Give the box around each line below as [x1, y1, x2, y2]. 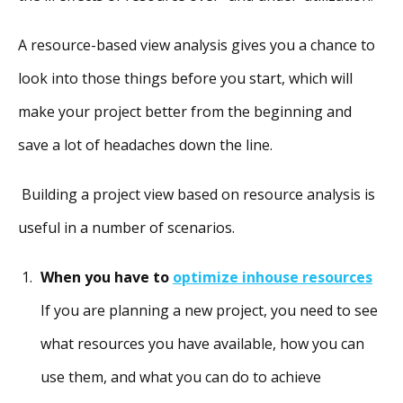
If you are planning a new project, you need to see [40, 300, 378, 320]
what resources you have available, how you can [40, 333, 364, 354]
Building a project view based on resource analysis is [18, 184, 375, 204]
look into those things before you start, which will [18, 67, 353, 88]
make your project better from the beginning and [18, 101, 352, 121]
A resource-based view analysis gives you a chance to [18, 34, 375, 55]
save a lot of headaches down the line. [18, 134, 273, 155]
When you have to [40, 266, 173, 287]
